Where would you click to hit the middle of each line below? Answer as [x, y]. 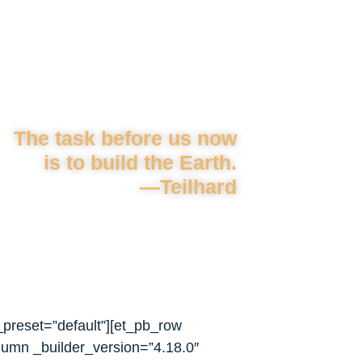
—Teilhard [188, 187]
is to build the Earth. [140, 162]
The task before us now [125, 138]
